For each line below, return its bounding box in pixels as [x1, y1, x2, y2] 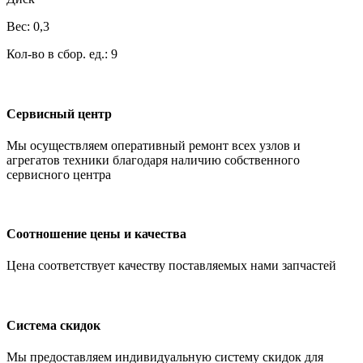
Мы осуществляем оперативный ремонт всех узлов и [6, 138, 301, 152]
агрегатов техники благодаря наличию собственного [6, 152, 300, 167]
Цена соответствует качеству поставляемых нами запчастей [6, 258, 336, 273]
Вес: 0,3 [6, 19, 49, 34]
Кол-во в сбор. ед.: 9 [6, 47, 117, 62]
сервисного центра [6, 167, 111, 181]
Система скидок [6, 318, 100, 332]
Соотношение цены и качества [6, 227, 186, 241]
